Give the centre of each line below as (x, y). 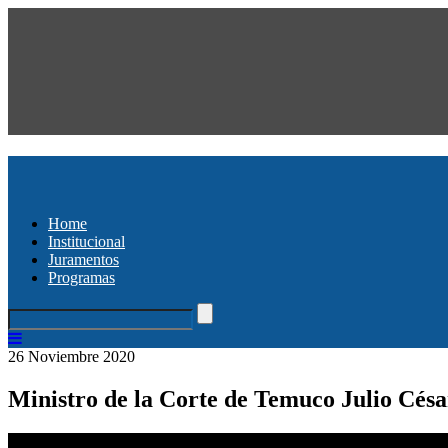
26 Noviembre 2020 (71, 356)
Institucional (86, 241)
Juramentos (83, 259)
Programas (81, 277)
